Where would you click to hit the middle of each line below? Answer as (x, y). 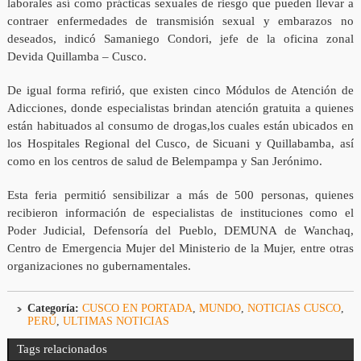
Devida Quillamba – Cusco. (77, 57)
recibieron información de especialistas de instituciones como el (180, 213)
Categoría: (53, 309)
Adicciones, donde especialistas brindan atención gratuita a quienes (180, 108)
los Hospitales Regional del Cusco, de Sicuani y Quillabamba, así (180, 144)
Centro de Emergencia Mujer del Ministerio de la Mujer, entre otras (180, 249)
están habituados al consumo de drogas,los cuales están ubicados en (180, 126)
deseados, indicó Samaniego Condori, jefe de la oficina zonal (180, 39)
